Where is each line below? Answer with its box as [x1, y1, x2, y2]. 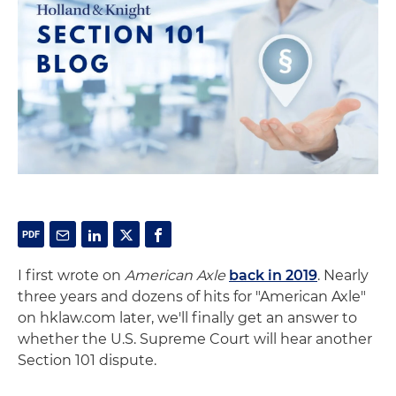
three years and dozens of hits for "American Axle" [18, 287, 366, 305]
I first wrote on [18, 266, 125, 284]
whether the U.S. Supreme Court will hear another [18, 330, 372, 347]
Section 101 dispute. [18, 351, 156, 369]
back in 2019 [229, 266, 317, 284]
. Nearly [317, 266, 369, 284]
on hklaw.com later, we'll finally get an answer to [18, 308, 357, 326]
